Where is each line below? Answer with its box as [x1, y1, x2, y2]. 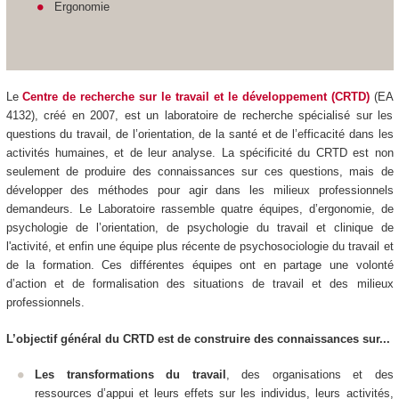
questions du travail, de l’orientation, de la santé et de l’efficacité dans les [5, 127, 394, 142]
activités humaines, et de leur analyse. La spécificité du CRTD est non [5, 146, 394, 160]
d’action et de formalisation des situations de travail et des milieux [5, 277, 394, 291]
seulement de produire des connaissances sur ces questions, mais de [5, 165, 394, 179]
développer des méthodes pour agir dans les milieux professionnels [5, 183, 394, 198]
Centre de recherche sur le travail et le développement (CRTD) [22, 90, 370, 104]
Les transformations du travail [35, 368, 226, 382]
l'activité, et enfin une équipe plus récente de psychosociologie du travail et [5, 240, 394, 254]
